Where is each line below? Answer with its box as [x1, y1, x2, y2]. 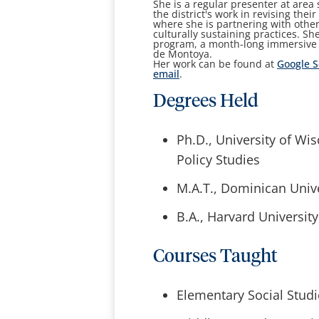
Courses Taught [153, 248, 278, 267]
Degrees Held [153, 93, 259, 112]
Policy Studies [176, 151, 260, 169]
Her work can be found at [153, 57, 278, 71]
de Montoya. [153, 47, 213, 61]
